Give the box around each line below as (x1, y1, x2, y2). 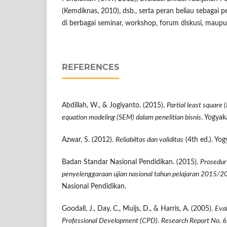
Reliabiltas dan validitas (116, 136, 183, 144)
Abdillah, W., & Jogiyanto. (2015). (62, 102, 167, 109)
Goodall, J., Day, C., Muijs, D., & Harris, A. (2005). (62, 205, 215, 213)
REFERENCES (62, 62, 119, 72)
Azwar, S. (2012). (62, 136, 116, 144)
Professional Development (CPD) (62, 217, 158, 225)
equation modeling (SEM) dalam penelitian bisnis (62, 114, 201, 122)
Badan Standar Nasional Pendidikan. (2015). (62, 159, 200, 166)
